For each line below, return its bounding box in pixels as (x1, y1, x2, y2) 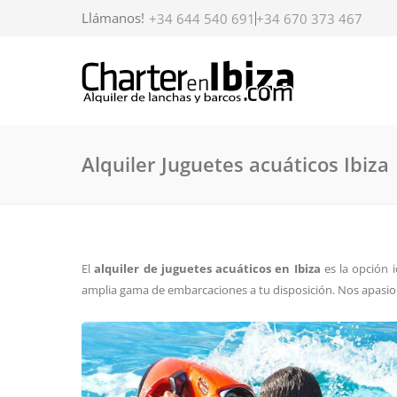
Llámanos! (82, 9, 144, 27)
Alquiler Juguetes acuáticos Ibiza (82, 151, 389, 177)
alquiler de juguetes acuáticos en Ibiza (94, 261, 321, 276)
